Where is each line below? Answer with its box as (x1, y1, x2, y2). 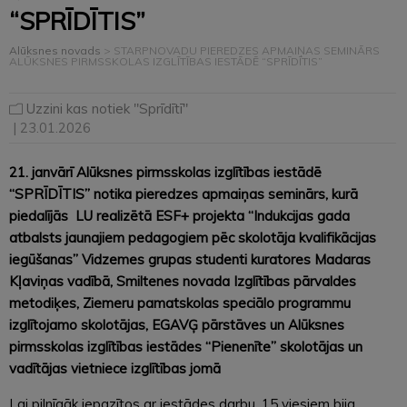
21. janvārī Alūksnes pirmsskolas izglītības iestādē (9, 163, 322, 181)
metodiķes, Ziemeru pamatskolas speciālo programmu (9, 293, 351, 312)
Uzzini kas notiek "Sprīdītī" (26, 99, 188, 117)
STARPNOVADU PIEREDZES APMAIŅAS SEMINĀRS (114, 43, 380, 57)
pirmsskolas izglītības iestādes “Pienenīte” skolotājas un (9, 337, 362, 355)
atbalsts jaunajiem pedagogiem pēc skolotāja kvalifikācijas (9, 228, 376, 246)
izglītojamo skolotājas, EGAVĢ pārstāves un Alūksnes (9, 315, 344, 333)
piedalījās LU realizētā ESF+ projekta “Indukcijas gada (9, 206, 350, 224)
